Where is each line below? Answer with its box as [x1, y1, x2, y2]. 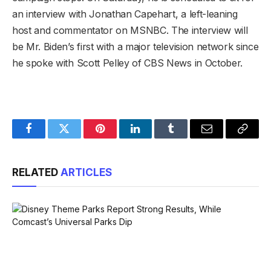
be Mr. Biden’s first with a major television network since [12, 40, 259, 53]
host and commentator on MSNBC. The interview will [12, 24, 248, 36]
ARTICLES [60, 166, 112, 178]
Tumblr [170, 132, 203, 143]
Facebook [27, 132, 70, 143]
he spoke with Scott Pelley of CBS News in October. [12, 56, 243, 69]
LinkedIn [134, 132, 175, 143]
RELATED [12, 166, 60, 178]
